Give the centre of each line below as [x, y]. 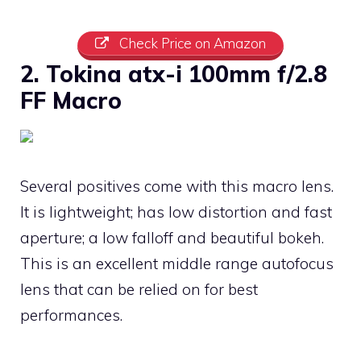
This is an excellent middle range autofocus [177, 263]
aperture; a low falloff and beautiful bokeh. [172, 237]
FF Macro [71, 100]
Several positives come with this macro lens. [177, 186]
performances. [71, 315]
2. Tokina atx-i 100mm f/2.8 [174, 73]
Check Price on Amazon [191, 43]
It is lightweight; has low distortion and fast [176, 212]
